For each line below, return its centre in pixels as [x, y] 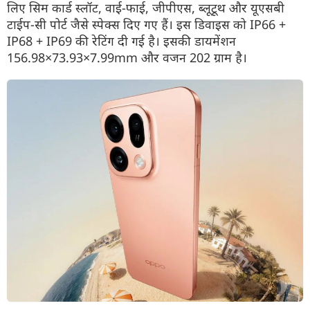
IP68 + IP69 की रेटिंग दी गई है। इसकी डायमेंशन [121, 41]
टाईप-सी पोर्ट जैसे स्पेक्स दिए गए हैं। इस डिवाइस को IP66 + [146, 24]
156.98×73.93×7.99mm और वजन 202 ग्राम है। [127, 57]
